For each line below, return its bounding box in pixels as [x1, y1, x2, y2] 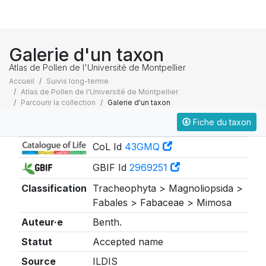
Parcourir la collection [21, 98, 96, 107]
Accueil [9, 77, 34, 85]
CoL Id [92, 141, 125, 153]
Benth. [92, 216, 122, 228]
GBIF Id [92, 161, 129, 173]
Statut [21, 236, 52, 248]
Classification [21, 182, 87, 194]
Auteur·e [21, 216, 63, 228]
